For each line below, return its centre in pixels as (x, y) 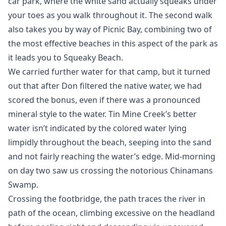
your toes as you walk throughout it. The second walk (110, 15)
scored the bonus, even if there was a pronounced (104, 100)
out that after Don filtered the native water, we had (105, 86)
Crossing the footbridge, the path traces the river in (107, 199)
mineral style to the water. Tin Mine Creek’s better (102, 114)
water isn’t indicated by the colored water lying (97, 128)
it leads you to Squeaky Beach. (66, 58)
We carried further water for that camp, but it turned (109, 72)
